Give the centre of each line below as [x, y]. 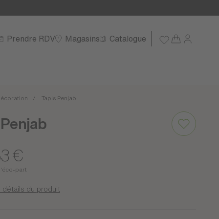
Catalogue [128, 39]
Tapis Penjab [59, 98]
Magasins [82, 39]
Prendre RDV [31, 39]
